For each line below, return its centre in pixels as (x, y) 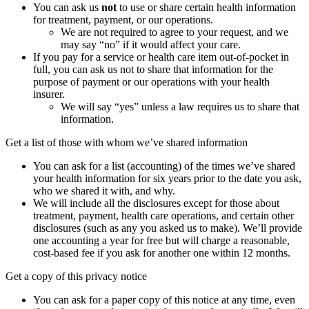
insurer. (49, 94)
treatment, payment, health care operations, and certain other (163, 216)
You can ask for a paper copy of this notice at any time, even (164, 300)
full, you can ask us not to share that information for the (153, 70)
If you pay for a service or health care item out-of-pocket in (161, 57)
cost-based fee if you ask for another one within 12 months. (162, 253)
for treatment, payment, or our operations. (123, 20)
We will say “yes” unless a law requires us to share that (180, 107)
